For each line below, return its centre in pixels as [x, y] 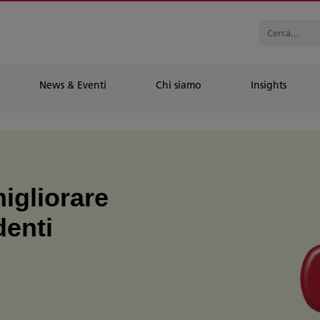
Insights [269, 85]
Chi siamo [179, 85]
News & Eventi [73, 85]
